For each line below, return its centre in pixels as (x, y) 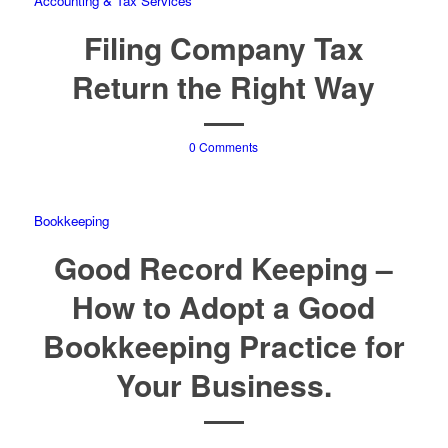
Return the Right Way (224, 87)
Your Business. (223, 385)
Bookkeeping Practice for (223, 346)
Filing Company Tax (223, 48)
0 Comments (224, 147)
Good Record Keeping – (224, 268)
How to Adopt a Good (224, 307)
